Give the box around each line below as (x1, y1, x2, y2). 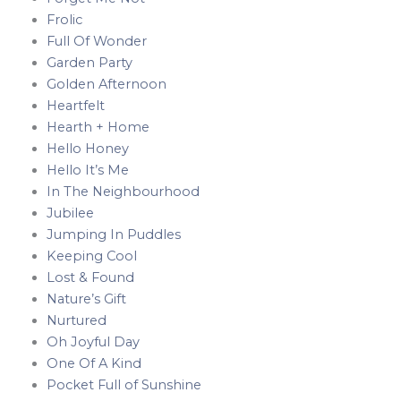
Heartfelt (46, 97, 105, 114)
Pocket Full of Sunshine (46, 376, 201, 393)
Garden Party (46, 54, 132, 71)
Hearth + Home (46, 118, 149, 135)
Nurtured (46, 311, 107, 328)
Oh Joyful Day (46, 333, 140, 350)
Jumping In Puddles (46, 226, 181, 243)
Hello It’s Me (46, 161, 129, 178)
